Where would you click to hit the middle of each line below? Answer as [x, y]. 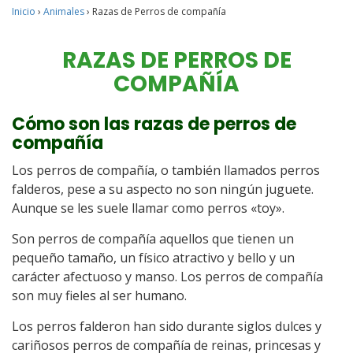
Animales [64, 11]
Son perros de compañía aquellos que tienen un [153, 239]
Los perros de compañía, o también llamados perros [166, 170]
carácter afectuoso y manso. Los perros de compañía [167, 277]
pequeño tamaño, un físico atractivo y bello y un [153, 258]
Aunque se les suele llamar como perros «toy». [148, 208]
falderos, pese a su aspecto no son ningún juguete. [163, 189]
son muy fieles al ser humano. [99, 295]
